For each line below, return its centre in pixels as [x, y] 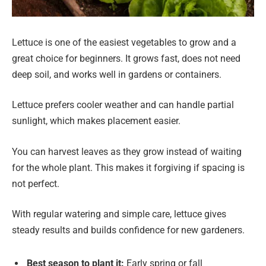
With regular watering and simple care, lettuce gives [119, 214]
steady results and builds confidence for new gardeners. [128, 230]
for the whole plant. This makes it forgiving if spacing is [128, 167]
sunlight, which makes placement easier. [96, 121]
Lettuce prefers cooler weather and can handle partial [123, 105]
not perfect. [36, 183]
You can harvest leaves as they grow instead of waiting [127, 151]
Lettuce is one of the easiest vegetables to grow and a [124, 42]
